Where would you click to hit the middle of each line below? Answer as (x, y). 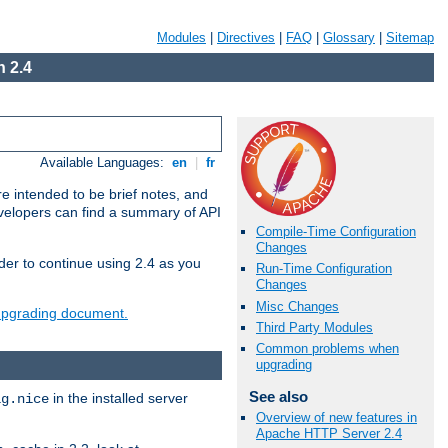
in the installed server (118, 397)
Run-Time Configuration (324, 269)
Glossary (349, 37)
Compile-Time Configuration (336, 232)
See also (278, 396)
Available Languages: (104, 163)
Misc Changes (297, 306)
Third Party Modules (314, 327)
